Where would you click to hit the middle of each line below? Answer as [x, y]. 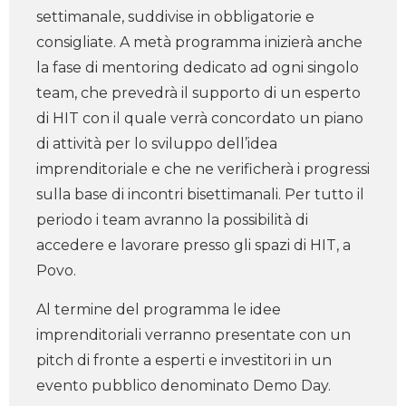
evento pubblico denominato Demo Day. [184, 386]
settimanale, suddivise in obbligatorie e [175, 17]
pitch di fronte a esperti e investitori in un [184, 360]
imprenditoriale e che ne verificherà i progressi [203, 169]
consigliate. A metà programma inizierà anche [199, 42]
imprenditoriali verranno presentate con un [193, 335]
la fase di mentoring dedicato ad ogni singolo [198, 68]
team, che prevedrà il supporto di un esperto [198, 93]
